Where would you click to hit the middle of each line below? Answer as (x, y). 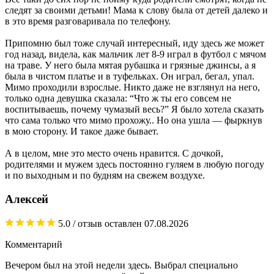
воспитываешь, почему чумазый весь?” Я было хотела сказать (134, 109)
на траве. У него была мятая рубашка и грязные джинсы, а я (130, 65)
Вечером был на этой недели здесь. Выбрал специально (121, 265)
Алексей (27, 199)
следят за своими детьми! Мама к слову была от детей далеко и (136, 10)
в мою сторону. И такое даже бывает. (82, 131)
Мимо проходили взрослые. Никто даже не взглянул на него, (132, 87)
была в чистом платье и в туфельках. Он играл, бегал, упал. (130, 76)
